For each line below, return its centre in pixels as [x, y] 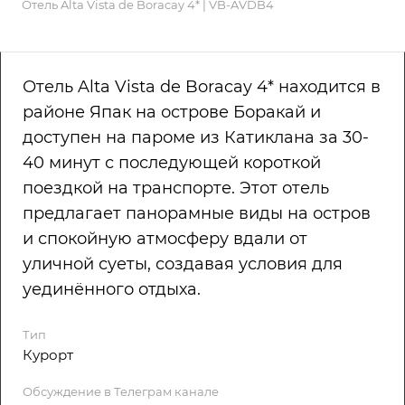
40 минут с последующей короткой [172, 163]
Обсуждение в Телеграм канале [121, 392]
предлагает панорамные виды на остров [197, 214]
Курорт [48, 355]
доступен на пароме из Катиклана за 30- [196, 138]
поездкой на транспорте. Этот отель [176, 188]
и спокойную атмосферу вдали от [165, 239]
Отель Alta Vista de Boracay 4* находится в [202, 87]
